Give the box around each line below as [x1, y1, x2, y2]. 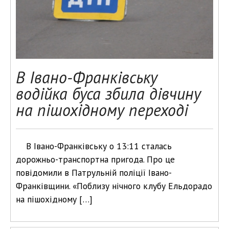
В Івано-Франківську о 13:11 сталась [26, 140, 172, 152]
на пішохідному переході [16, 99, 188, 121]
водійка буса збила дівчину [16, 83, 201, 104]
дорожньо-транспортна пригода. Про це [16, 153, 175, 165]
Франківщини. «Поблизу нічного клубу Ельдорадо [16, 180, 212, 192]
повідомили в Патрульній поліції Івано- [16, 167, 172, 178]
